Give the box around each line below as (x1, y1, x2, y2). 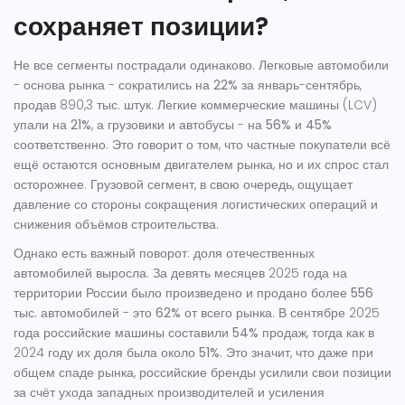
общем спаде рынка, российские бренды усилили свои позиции (14, 363, 391, 382)
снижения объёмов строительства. (14, 215, 219, 234)
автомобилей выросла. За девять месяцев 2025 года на (14, 264, 347, 283)
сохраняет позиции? (14, 9, 268, 45)
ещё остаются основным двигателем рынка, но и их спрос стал (14, 155, 389, 174)
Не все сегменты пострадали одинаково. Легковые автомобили (14, 56, 389, 75)
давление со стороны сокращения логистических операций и (14, 195, 378, 214)
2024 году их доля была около (14, 344, 199, 363)
